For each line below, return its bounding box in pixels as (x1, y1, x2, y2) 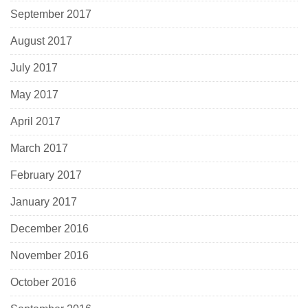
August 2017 (10, 35, 72, 47)
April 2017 (10, 115, 60, 128)
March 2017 (10, 142, 68, 155)
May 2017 (10, 89, 58, 101)
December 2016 (10, 223, 89, 235)
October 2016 (10, 276, 76, 289)
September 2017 (10, 8, 91, 21)
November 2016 (10, 250, 89, 262)
